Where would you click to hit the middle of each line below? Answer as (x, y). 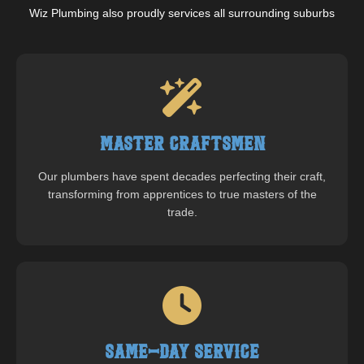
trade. (182, 212)
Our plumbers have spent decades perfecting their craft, (182, 176)
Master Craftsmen (182, 145)
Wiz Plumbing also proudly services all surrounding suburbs (182, 13)
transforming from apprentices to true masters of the (182, 194)
